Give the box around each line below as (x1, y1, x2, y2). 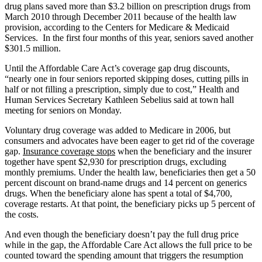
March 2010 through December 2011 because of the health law (5, 11, 237, 22)
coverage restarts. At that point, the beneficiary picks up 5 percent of (5, 198, 255, 209)
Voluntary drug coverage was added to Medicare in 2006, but (5, 125, 230, 135)
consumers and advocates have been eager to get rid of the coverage (5, 135, 254, 146)
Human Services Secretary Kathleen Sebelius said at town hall (5, 94, 234, 105)
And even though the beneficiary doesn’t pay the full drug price (5, 229, 239, 239)
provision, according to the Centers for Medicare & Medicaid (5, 22, 229, 32)
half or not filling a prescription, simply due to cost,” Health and (5, 84, 239, 94)
